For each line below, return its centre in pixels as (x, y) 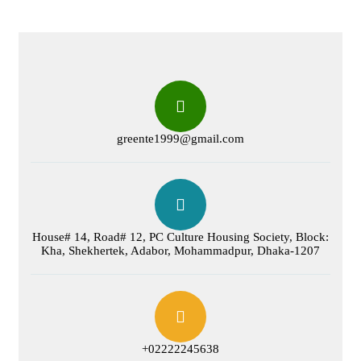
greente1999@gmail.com (180, 138)
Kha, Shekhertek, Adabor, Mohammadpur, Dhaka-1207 (180, 250)
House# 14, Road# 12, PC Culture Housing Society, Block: (180, 237)
